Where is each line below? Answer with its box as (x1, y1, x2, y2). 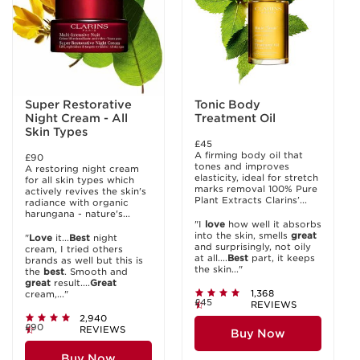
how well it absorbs (225, 219, 321, 230)
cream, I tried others (25, 243, 123, 255)
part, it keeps (248, 252, 315, 264)
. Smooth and (64, 266, 128, 277)
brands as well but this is (25, 255, 143, 266)
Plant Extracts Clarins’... (194, 194, 307, 206)
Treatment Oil (194, 112, 276, 125)
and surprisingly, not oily (194, 241, 311, 252)
